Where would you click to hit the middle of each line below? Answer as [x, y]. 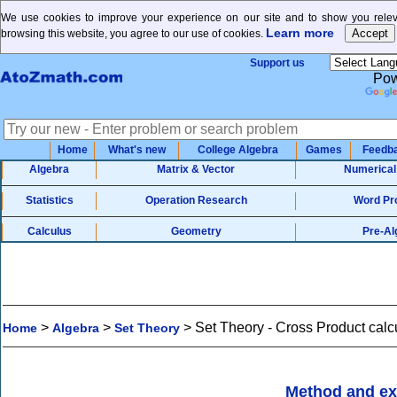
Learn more [300, 33]
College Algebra [237, 150]
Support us [277, 63]
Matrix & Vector [196, 169]
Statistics [49, 200]
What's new [136, 150]
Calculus [49, 231]
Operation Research [196, 200]
